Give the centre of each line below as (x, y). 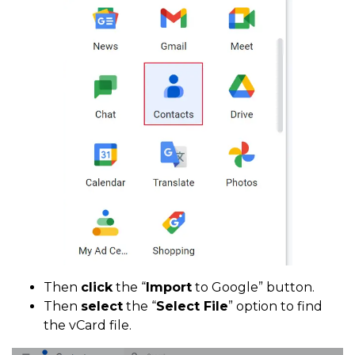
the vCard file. (88, 326)
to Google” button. (253, 288)
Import (169, 288)
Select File (192, 307)
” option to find (275, 307)
